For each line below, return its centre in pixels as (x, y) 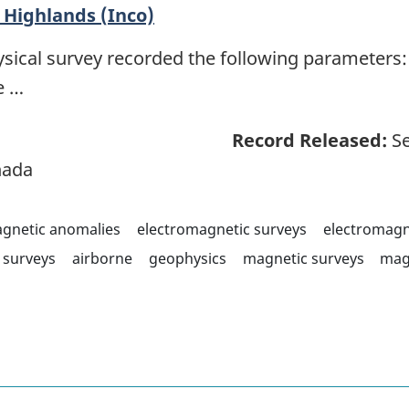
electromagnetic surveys (221, 230)
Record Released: (309, 141)
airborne (102, 259)
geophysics (187, 259)
